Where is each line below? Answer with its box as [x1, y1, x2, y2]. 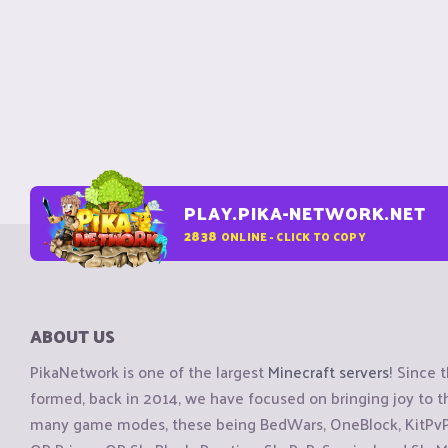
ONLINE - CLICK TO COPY [220, 225, 366, 246]
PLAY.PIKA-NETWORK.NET [184, 198, 426, 228]
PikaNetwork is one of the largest [30, 357, 268, 387]
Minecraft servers [268, 357, 389, 387]
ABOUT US [30, 321, 115, 351]
